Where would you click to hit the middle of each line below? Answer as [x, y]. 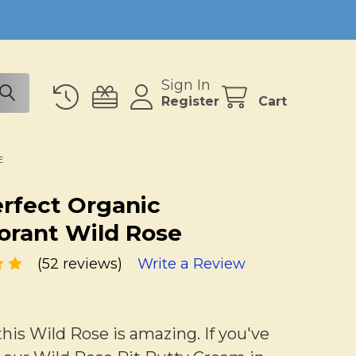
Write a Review [191, 263]
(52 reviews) [79, 263]
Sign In [186, 85]
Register [190, 101]
